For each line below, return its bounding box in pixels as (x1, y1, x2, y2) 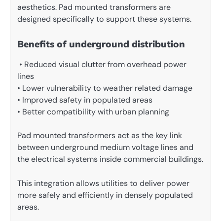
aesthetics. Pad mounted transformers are (17, 2, 171, 13)
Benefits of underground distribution (17, 38, 185, 50)
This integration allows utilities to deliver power (17, 178, 189, 188)
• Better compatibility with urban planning (17, 107, 169, 117)
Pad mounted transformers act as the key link (17, 130, 182, 141)
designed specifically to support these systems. (17, 14, 191, 25)
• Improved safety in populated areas (17, 95, 152, 106)
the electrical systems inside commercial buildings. (17, 154, 203, 165)
